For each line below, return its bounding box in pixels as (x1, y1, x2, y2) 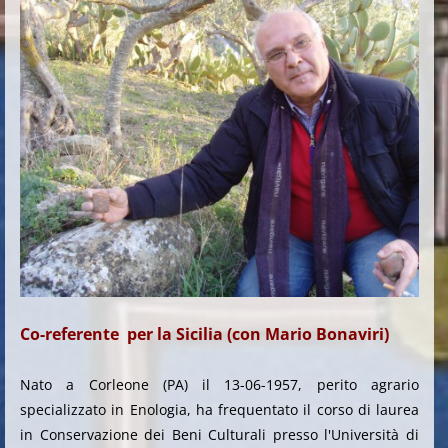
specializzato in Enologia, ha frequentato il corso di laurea (20, 399, 420, 419)
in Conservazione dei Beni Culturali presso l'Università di (20, 424, 420, 444)
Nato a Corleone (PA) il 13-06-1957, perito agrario (20, 374, 420, 394)
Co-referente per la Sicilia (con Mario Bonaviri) (20, 322, 389, 345)
